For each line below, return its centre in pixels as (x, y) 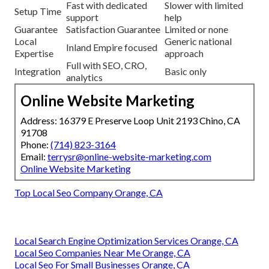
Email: (34, 157)
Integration (38, 71)
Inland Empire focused (112, 47)
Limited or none (196, 29)
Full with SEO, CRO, (106, 65)
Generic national (198, 41)
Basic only (186, 71)
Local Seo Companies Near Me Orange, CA (102, 253)
